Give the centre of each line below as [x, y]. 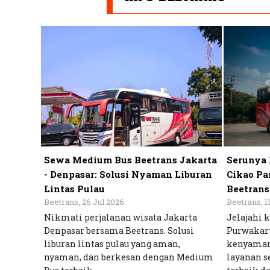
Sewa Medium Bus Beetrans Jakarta [131, 160]
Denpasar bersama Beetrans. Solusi [119, 231]
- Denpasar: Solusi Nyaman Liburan [128, 174]
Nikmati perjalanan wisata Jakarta [121, 218]
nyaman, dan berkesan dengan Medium [129, 257]
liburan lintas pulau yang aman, [112, 244]
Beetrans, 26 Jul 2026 [84, 202]
